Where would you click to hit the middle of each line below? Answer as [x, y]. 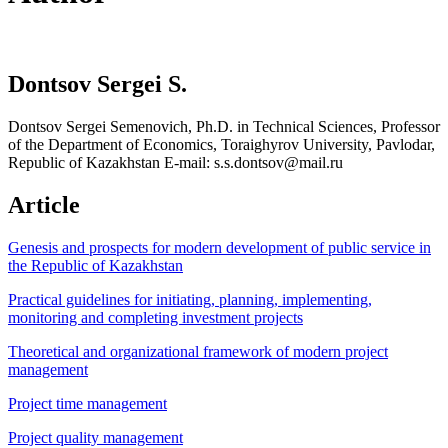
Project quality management [95, 437]
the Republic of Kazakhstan [95, 265]
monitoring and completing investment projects [155, 317]
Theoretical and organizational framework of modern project [198, 351]
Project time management [87, 403]
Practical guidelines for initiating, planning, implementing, [190, 299]
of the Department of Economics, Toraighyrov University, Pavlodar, [221, 144]
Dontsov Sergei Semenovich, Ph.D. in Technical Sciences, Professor [224, 126]
